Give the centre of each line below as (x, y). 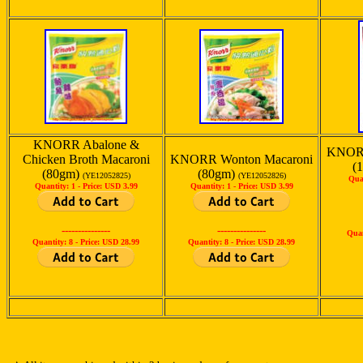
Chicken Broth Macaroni (86, 159)
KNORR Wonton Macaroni (241, 159)
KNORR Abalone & (86, 145)
